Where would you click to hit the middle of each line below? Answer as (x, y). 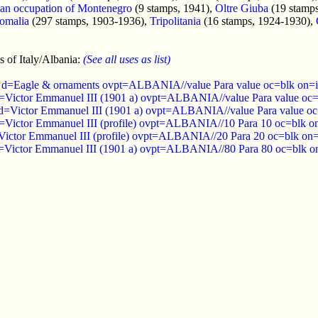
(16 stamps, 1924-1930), (258, 21)
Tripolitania (175, 21)
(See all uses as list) (127, 59)
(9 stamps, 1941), (174, 8)
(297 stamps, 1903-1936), (89, 21)
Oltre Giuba (242, 8)
